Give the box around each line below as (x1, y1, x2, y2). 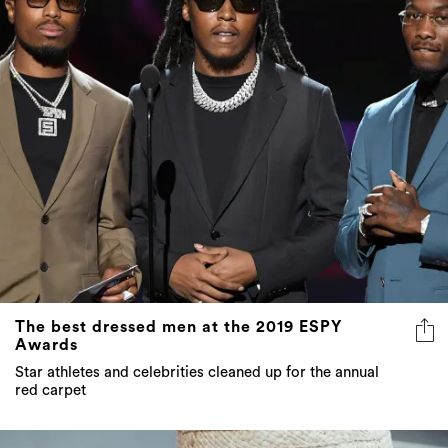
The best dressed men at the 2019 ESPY (15, 318, 342, 335)
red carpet (15, 382, 86, 398)
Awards (15, 336, 78, 353)
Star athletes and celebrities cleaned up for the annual (15, 364, 379, 380)
